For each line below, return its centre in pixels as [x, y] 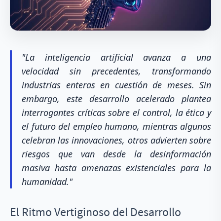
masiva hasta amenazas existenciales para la [116, 168]
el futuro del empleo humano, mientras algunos [116, 126]
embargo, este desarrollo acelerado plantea [116, 99]
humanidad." [47, 182]
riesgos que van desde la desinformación [116, 154]
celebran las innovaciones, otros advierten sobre [116, 140]
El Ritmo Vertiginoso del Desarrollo [95, 212]
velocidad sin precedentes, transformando [116, 71]
